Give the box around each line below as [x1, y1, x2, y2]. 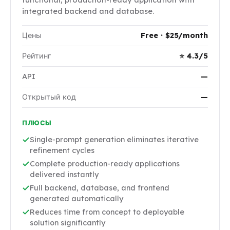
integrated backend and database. [22, 6, 154, 16]
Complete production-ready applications [30, 159, 180, 169]
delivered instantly [30, 170, 99, 180]
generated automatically [30, 194, 123, 204]
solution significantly [30, 218, 105, 228]
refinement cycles [30, 146, 94, 156]
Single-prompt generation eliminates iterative [30, 135, 199, 145]
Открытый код [22, 92, 76, 102]
